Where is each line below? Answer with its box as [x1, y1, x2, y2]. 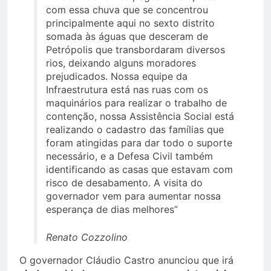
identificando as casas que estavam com [46, 163, 233, 176]
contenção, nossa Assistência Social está [46, 110, 234, 123]
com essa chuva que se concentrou [46, 4, 208, 16]
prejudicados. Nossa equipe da [46, 70, 188, 83]
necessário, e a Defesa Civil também [46, 150, 213, 163]
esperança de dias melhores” [46, 203, 178, 216]
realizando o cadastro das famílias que [46, 123, 224, 136]
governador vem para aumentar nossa [46, 190, 221, 203]
